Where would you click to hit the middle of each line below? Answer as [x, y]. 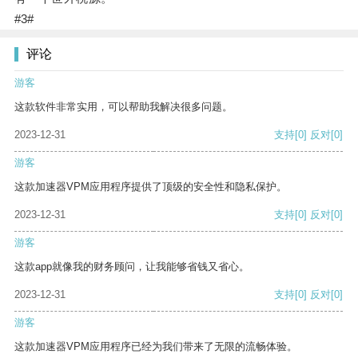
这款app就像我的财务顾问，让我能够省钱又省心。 [132, 267]
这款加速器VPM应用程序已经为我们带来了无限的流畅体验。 [156, 347]
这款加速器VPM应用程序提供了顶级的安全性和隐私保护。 [151, 187]
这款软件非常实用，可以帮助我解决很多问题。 [123, 107]
